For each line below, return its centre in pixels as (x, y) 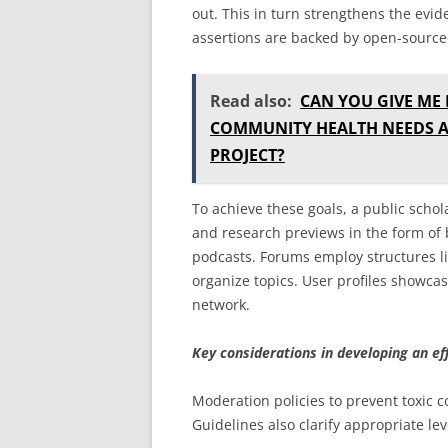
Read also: (251, 101)
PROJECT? (247, 155)
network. (221, 304)
